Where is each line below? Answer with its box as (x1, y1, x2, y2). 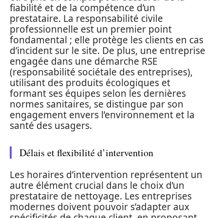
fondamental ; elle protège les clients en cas (10, 33, 203, 46)
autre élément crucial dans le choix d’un (10, 179, 184, 192)
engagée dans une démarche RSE (10, 54, 158, 68)
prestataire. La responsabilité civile (10, 12, 163, 25)
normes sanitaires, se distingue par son (10, 97, 183, 110)
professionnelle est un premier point (10, 22, 172, 36)
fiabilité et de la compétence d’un (10, 1, 155, 14)
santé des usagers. (10, 119, 92, 132)
